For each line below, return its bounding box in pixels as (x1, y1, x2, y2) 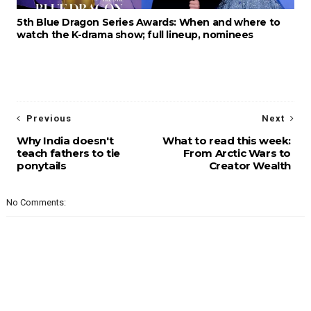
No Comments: (6, 197, 66, 208)
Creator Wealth (208, 159, 292, 173)
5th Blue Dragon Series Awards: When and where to (16, 16, 280, 29)
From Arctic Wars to (183, 146, 292, 160)
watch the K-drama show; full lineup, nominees (16, 28, 253, 42)
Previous (26, 113, 72, 124)
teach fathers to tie (16, 146, 120, 160)
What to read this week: (162, 134, 292, 148)
